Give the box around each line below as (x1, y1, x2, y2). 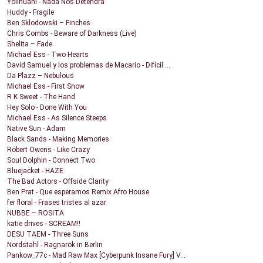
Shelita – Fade (7, 40, 52, 49)
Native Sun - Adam (7, 124, 66, 133)
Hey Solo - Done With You (7, 103, 87, 112)
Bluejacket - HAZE (7, 167, 63, 176)
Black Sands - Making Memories (7, 135, 109, 144)
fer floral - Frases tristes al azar (7, 198, 106, 207)
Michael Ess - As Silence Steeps (7, 114, 107, 123)
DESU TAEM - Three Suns (7, 230, 89, 239)
